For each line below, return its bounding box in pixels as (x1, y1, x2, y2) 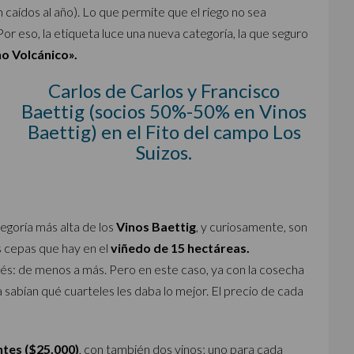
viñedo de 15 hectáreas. (111, 240, 250, 255)
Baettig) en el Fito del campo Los (27, 120, 301, 143)
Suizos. (136, 141, 193, 164)
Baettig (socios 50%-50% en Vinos (21, 100, 307, 122)
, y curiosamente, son (196, 219, 307, 234)
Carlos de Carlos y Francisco (48, 79, 281, 102)
